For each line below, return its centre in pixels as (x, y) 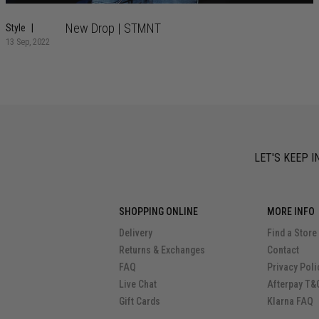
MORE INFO (291, 211)
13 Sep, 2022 (28, 42)
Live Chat (137, 284)
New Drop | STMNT (114, 28)
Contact (283, 250)
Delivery (135, 232)
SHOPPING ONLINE (158, 211)
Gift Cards (139, 301)
